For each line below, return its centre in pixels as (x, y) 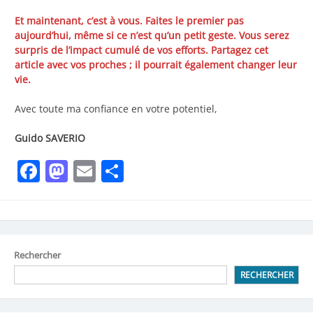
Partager (168, 171)
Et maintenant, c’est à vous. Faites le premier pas (129, 21)
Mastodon (121, 171)
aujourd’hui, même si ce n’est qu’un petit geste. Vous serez (152, 36)
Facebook (90, 171)
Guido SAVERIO (50, 138)
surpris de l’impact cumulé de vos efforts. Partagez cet (141, 50)
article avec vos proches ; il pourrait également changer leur (156, 65)
